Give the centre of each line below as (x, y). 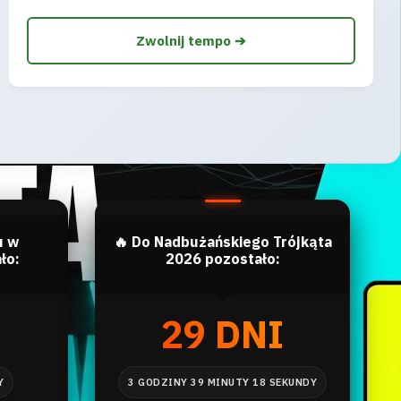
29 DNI (222, 334)
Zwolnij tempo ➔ (191, 41)
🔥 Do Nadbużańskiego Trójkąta (222, 242)
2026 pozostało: (222, 259)
